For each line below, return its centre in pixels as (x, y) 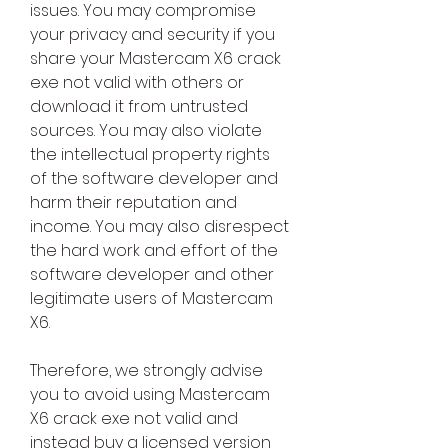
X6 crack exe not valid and (134, 419)
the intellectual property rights (150, 155)
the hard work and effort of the (154, 251)
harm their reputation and (133, 203)
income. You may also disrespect (159, 227)
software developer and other (152, 275)
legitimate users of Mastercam (151, 299)
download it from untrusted (139, 107)
